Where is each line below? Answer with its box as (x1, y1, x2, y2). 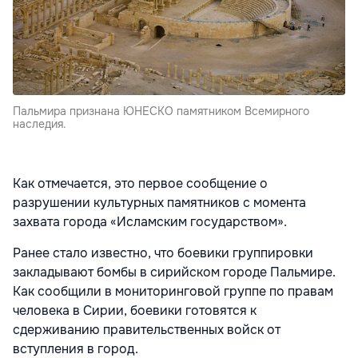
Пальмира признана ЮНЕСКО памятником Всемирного (13, 103, 309, 118)
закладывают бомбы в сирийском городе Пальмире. (13, 263, 336, 280)
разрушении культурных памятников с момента (13, 193, 306, 211)
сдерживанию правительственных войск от (13, 320, 280, 338)
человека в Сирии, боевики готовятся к (13, 301, 257, 319)
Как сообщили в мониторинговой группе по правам (13, 282, 333, 300)
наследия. (13, 116, 66, 131)
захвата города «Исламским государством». (13, 213, 287, 230)
